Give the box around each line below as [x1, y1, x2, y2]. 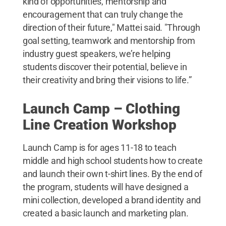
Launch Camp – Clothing [22, 100, 180, 117]
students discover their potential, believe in [22, 61, 187, 72]
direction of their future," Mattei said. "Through [22, 22, 200, 33]
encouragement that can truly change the [22, 9, 183, 20]
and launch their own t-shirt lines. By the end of [22, 168, 202, 179]
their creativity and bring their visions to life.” [22, 74, 192, 85]
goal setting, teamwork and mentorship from [22, 35, 195, 46]
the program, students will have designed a [22, 181, 189, 192]
